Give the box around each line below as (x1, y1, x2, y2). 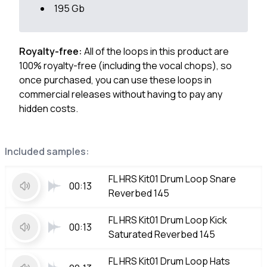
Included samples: (5, 145, 89, 158)
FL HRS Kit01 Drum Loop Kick (108, 213, 227, 226)
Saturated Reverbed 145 (108, 228, 215, 241)
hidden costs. (19, 102, 78, 115)
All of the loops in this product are (84, 45, 229, 58)
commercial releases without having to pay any (19, 88, 222, 101)
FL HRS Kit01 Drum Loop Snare (108, 172, 236, 185)
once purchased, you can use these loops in (19, 73, 212, 86)
